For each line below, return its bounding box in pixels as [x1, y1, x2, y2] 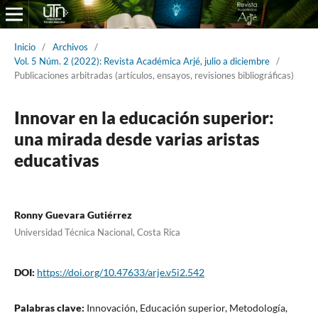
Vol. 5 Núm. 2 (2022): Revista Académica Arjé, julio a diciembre [13, 55, 270, 67]
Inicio [13, 40, 35, 53]
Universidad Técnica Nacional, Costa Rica [13, 226, 180, 238]
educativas [13, 149, 99, 170]
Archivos [52, 40, 88, 53]
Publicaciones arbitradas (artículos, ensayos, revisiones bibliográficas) [13, 69, 294, 81]
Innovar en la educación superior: [13, 106, 274, 128]
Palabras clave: [13, 301, 87, 314]
